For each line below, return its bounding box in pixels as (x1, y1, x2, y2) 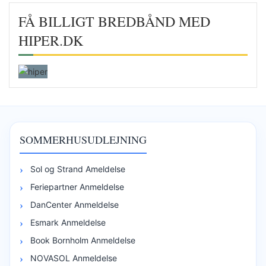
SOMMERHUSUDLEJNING (20, 132, 147, 147)
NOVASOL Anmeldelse (30, 252, 117, 263)
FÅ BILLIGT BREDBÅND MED (18, 11, 210, 31)
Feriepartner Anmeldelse (30, 181, 124, 192)
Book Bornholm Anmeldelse (30, 235, 135, 245)
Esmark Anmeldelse (30, 217, 106, 227)
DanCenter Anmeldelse (30, 199, 119, 210)
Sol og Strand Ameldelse (30, 163, 125, 174)
